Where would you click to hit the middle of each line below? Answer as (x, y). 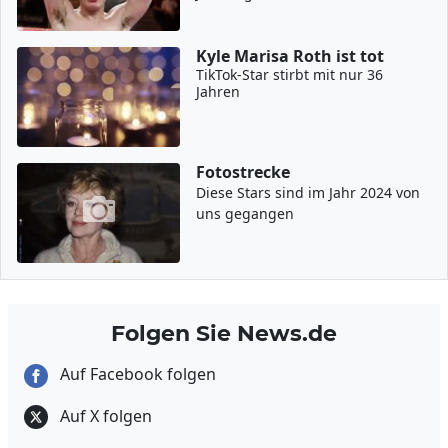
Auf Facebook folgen (136, 374)
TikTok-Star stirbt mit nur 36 (290, 74)
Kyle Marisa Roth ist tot (290, 56)
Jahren (218, 91)
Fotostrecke (243, 172)
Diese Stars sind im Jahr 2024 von (308, 192)
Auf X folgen (104, 415)
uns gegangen (245, 213)
